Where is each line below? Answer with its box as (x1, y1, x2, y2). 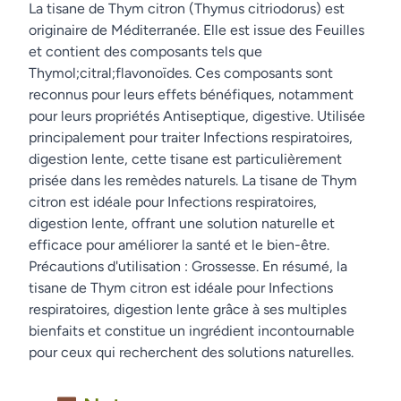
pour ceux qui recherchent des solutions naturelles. (29, 344, 354, 361)
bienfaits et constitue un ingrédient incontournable (29, 322, 354, 339)
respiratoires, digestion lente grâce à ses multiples (29, 301, 346, 318)
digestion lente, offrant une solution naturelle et (29, 215, 335, 232)
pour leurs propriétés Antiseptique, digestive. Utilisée (29, 107, 365, 124)
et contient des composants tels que (29, 43, 262, 60)
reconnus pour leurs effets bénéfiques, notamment (29, 86, 354, 103)
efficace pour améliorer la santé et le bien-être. (29, 236, 329, 253)
